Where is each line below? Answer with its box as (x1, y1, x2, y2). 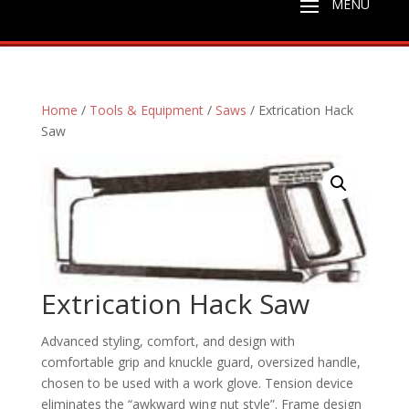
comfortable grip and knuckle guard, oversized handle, (40, 352, 361, 371)
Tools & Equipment (89, 101, 204, 119)
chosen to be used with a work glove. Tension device (40, 373, 353, 392)
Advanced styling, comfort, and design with (40, 331, 295, 350)
